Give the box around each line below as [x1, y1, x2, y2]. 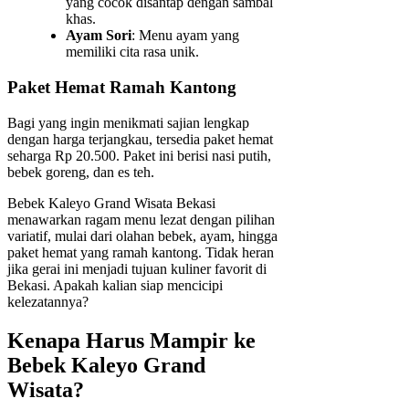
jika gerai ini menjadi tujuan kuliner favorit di [7, 260, 267, 277]
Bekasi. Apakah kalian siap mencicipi [7, 277, 223, 293]
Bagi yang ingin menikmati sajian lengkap [7, 114, 249, 131]
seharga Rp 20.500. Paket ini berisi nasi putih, [7, 147, 271, 163]
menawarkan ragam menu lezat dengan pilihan [7, 211, 275, 227]
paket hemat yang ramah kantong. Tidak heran [7, 244, 274, 260]
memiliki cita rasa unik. [66, 44, 199, 60]
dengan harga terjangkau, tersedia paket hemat [7, 131, 273, 147]
